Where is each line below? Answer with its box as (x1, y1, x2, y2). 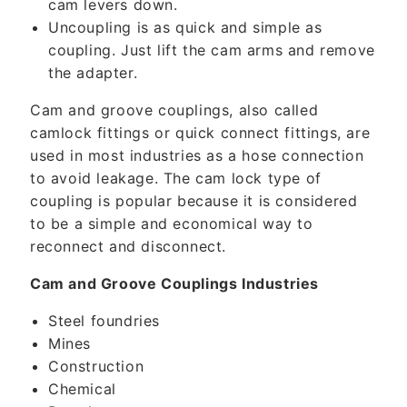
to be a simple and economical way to (30, 214, 313, 233)
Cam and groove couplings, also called (30, 101, 319, 119)
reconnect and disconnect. (30, 237, 227, 255)
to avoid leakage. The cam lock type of (30, 169, 322, 187)
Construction (48, 357, 144, 375)
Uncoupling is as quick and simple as (48, 18, 323, 36)
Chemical (48, 380, 116, 398)
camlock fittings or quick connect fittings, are (30, 124, 371, 142)
